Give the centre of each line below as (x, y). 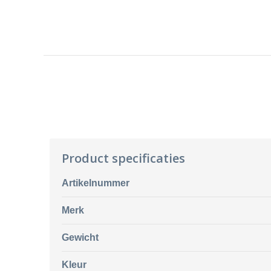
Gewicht (80, 237)
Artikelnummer (95, 183)
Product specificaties (123, 158)
